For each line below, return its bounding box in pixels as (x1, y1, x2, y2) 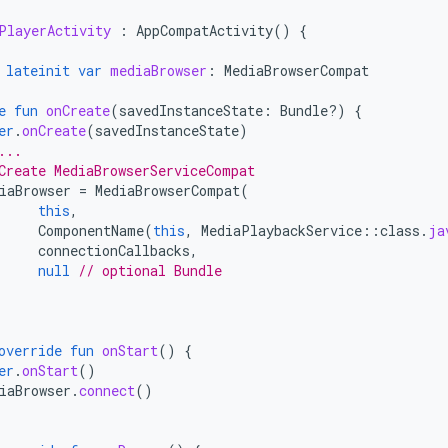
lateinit (6, 61, 70, 80)
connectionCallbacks (38, 241, 190, 260)
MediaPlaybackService (201, 221, 362, 240)
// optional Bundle (78, 261, 222, 280)
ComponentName (38, 221, 144, 240)
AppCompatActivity (136, 21, 273, 40)
